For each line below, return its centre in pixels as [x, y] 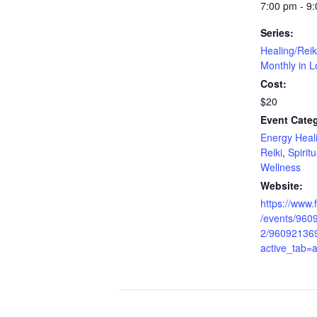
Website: [282, 185]
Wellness [281, 167]
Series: [277, 33]
